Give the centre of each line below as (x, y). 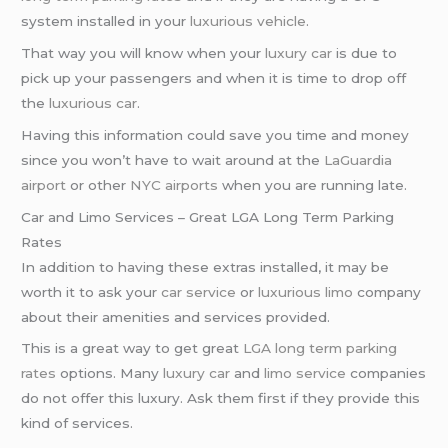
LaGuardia (358, 159)
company (387, 291)
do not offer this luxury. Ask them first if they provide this (221, 398)
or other (98, 184)
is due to (365, 52)
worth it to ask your (91, 291)
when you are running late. (313, 184)
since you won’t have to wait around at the (173, 159)
